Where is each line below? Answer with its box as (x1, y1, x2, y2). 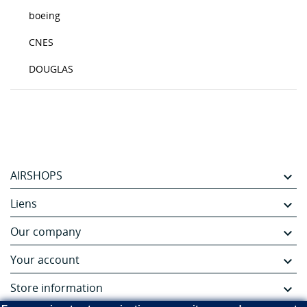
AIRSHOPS (10, 167, 62, 183)
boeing (29, 8, 60, 22)
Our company (10, 223, 81, 239)
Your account (10, 251, 79, 267)
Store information (10, 280, 103, 295)
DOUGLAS (29, 62, 73, 75)
